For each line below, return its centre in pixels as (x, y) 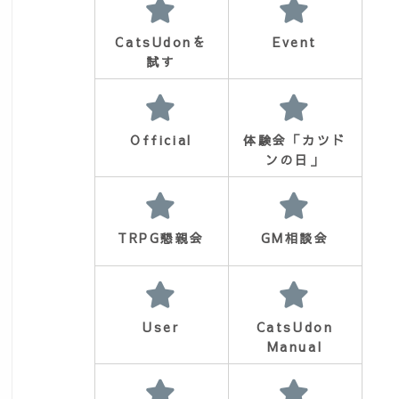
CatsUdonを (161, 42)
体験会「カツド (295, 140)
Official (161, 140)
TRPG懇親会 (161, 238)
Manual (295, 346)
